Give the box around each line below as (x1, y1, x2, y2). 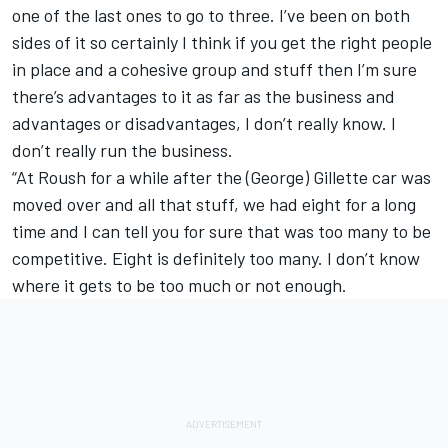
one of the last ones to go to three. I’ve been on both (12, 4, 410, 27)
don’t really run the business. (12, 139, 233, 162)
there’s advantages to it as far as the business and (12, 85, 395, 108)
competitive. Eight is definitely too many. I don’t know (12, 247, 420, 270)
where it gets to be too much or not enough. (12, 274, 347, 297)
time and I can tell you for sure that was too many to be (12, 220, 431, 243)
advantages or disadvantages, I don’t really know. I (12, 112, 396, 135)
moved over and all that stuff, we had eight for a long (12, 193, 416, 216)
